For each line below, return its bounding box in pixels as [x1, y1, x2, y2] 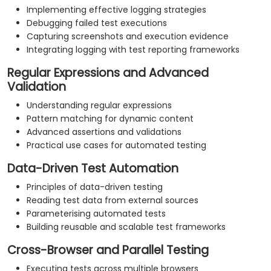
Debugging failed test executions [27, 17, 167, 30]
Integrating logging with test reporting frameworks [27, 44, 240, 56]
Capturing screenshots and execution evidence [27, 30, 229, 43]
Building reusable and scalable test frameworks [27, 221, 226, 233]
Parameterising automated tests [27, 207, 166, 220]
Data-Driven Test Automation [7, 160, 178, 177]
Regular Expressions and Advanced [7, 65, 209, 82]
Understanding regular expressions [27, 99, 172, 112]
